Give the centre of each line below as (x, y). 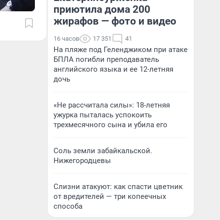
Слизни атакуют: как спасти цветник (118, 187)
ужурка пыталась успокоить (103, 115)
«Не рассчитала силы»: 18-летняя (112, 105)
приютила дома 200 (102, 9)
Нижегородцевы (82, 161)
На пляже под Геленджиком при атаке (121, 50)
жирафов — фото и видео (115, 21)
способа (68, 206)
